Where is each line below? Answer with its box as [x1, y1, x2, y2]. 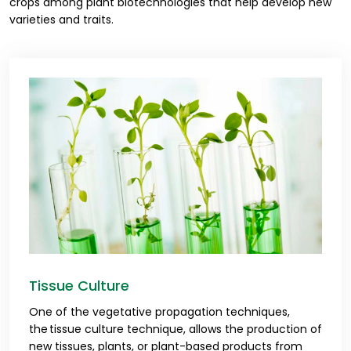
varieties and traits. [9, 12, 114, 27]
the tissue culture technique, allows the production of [29, 321, 322, 338]
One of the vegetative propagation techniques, [29, 304, 290, 320]
